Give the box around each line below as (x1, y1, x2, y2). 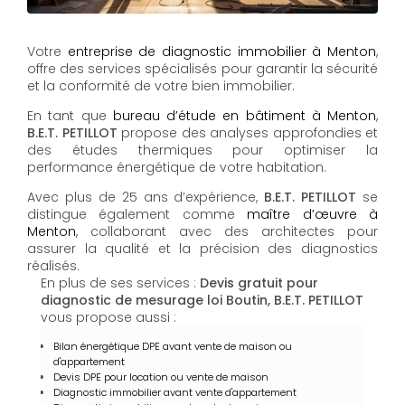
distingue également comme (27, 205, 248, 224)
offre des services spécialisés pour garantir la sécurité (27, 60, 378, 79)
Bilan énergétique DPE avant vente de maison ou (53, 339, 292, 354)
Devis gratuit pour (200, 274, 318, 293)
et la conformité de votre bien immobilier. (27, 77, 295, 96)
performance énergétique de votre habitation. (27, 158, 326, 177)
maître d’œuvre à (247, 205, 379, 224)
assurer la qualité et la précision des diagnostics (27, 240, 378, 259)
